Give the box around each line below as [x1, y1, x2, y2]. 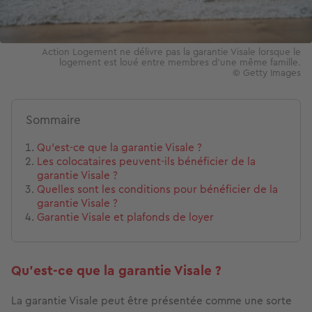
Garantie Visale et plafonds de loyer [37, 208, 214, 225]
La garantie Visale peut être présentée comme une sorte [11, 292, 292, 309]
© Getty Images [233, 65, 301, 79]
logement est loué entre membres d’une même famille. [59, 54, 301, 69]
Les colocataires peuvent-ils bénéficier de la [37, 153, 256, 169]
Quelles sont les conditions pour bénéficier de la [37, 180, 278, 197]
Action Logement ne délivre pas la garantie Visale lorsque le [42, 44, 301, 58]
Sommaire [26, 110, 81, 129]
